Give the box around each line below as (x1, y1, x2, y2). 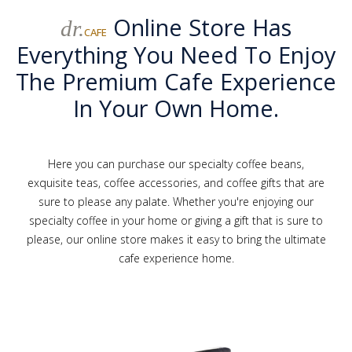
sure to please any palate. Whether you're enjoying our (38, 193, 313, 209)
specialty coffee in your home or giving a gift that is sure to (29, 212, 323, 228)
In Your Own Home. (73, 92, 279, 123)
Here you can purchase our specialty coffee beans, (48, 156, 304, 171)
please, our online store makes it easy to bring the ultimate (26, 231, 326, 247)
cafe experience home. (118, 250, 234, 266)
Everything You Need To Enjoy (16, 38, 336, 70)
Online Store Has (107, 11, 291, 42)
